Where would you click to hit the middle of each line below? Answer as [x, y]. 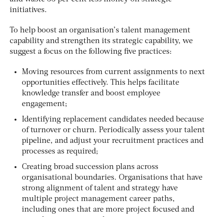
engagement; [45, 104]
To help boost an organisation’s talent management [100, 30]
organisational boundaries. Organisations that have [112, 178]
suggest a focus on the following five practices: [91, 52]
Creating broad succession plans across [90, 167]
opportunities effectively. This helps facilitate [101, 83]
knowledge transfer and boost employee [91, 93]
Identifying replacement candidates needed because [113, 119]
